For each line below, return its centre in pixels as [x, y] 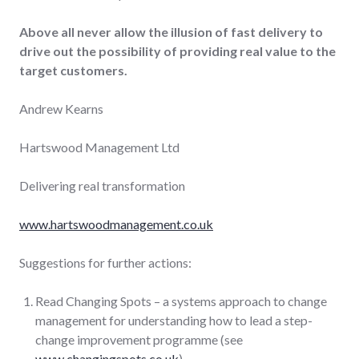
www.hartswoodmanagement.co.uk [116, 224]
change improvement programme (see [139, 339]
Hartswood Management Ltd [99, 147]
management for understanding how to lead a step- [174, 320]
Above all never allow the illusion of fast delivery [163, 31]
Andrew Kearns [61, 108]
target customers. [73, 70]
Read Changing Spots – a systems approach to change [181, 301]
